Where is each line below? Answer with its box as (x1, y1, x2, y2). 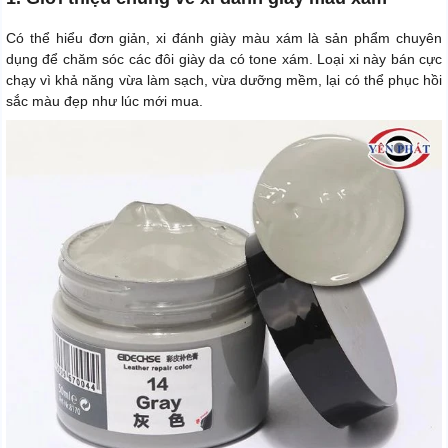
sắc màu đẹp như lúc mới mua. (6, 93, 203, 110)
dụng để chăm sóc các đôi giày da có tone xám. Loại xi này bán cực (6, 51, 442, 68)
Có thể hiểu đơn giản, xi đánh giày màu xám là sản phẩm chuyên (6, 30, 442, 47)
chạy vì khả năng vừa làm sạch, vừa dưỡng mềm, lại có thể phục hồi (6, 72, 442, 89)
